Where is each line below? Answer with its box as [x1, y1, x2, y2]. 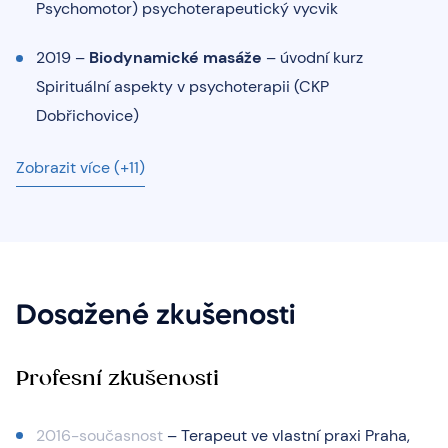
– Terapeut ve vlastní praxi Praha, [163, 424, 410, 446]
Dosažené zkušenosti [16, 302, 295, 330]
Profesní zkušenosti [16, 365, 219, 390]
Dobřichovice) [36, 104, 139, 126]
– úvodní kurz [262, 46, 363, 68]
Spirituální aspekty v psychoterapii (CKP [36, 75, 329, 97]
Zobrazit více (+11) [16, 156, 145, 178]
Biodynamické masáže [89, 46, 262, 68]
